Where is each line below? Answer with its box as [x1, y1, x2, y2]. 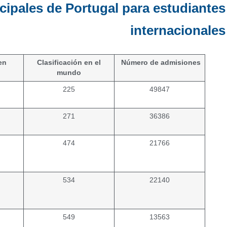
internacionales [130, 23, 225, 38]
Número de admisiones [119, 59, 201, 66]
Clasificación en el [37, 59, 101, 66]
